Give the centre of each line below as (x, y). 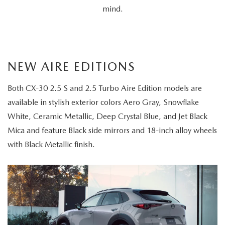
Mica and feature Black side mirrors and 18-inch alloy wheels (112, 131)
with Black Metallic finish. (51, 145)
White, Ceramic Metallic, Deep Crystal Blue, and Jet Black (107, 117)
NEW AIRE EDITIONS (71, 67)
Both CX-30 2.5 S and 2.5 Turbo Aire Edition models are (105, 88)
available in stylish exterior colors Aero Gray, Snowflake (103, 102)
